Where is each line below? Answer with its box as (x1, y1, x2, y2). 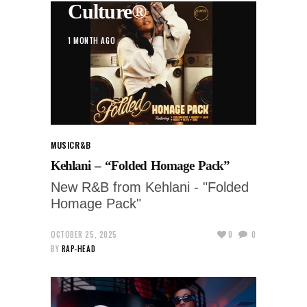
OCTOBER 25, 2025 (51, 228, 117, 240)
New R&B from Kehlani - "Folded (51, 179, 249, 195)
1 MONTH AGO (68, 34, 116, 46)
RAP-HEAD (61, 243, 96, 254)
